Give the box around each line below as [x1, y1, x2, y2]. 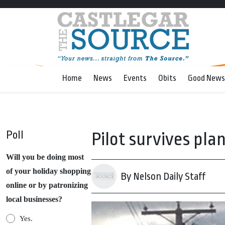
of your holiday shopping [6, 167, 91, 175]
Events [124, 73, 147, 83]
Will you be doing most [6, 153, 84, 161]
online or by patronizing [6, 181, 88, 189]
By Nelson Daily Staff [121, 170, 205, 182]
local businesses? [6, 195, 62, 203]
